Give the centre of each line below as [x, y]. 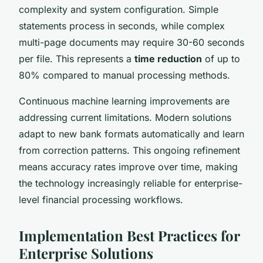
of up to [221, 58]
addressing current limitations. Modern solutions [125, 117]
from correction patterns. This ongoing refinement [129, 150]
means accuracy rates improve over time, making [128, 166]
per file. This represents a [77, 58]
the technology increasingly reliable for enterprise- [131, 183]
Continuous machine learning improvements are [124, 101]
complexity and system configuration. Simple [119, 9]
